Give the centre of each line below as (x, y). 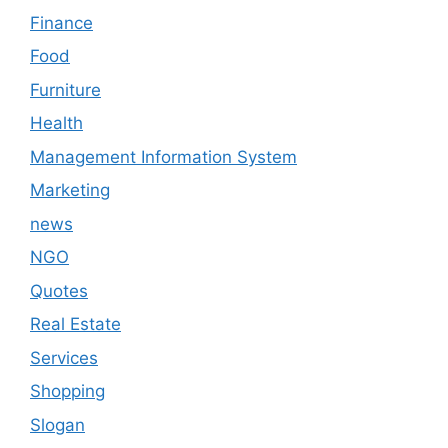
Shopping (67, 391)
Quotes (59, 290)
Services (64, 357)
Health (56, 123)
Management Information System (163, 156)
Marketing (70, 190)
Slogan (57, 424)
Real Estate (75, 324)
